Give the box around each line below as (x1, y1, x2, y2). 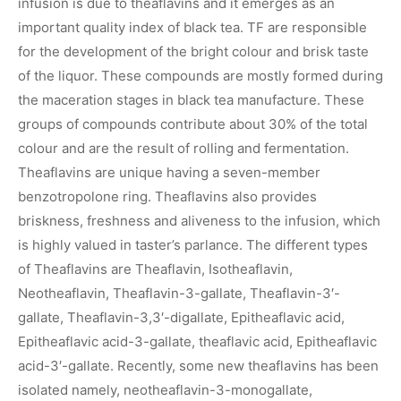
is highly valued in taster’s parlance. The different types (18, 235, 368, 253)
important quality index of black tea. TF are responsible (18, 18, 367, 36)
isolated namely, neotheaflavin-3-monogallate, (18, 380, 312, 398)
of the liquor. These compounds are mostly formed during (18, 66, 383, 84)
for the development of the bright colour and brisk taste (18, 42, 369, 60)
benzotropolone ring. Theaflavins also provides (18, 187, 317, 205)
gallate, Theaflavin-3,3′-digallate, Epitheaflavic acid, (18, 308, 345, 326)
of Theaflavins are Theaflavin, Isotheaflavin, (18, 260, 293, 277)
